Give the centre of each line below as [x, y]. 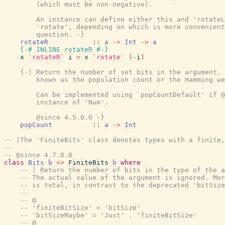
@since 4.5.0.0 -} [54, 117]
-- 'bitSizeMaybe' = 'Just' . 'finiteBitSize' [108, 215]
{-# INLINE [40, 49]
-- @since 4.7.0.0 [38, 155]
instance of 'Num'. [56, 102]
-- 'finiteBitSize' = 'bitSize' [80, 208]
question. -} [44, 34]
